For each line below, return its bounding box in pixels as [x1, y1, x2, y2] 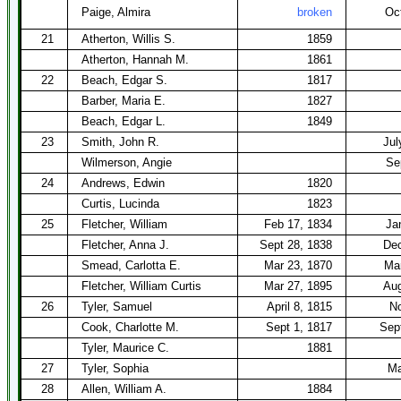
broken [297, 5, 332, 19]
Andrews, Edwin [81, 176, 165, 190]
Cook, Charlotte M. [81, 320, 179, 334]
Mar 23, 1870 [264, 259, 332, 272]
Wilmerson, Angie [81, 156, 172, 169]
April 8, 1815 [267, 300, 332, 313]
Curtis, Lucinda [81, 197, 159, 210]
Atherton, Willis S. [81, 32, 175, 46]
